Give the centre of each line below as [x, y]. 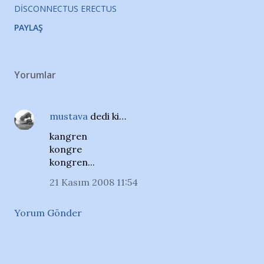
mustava [69, 116]
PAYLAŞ [29, 27]
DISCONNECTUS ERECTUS [65, 9]
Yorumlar [35, 75]
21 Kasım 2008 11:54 [94, 182]
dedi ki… [107, 116]
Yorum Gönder [48, 213]
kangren [68, 136]
